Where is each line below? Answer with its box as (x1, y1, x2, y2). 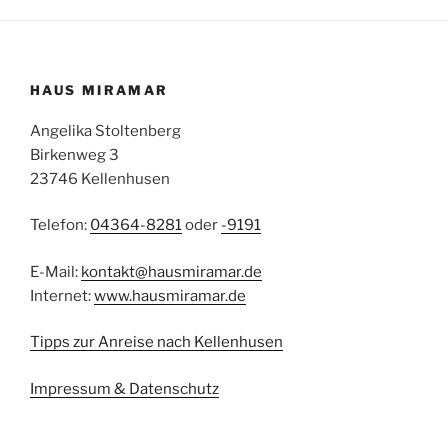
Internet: (30, 286, 94, 305)
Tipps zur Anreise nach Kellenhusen (30, 333, 283, 351)
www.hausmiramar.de (94, 286, 246, 305)
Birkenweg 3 (30, 145, 119, 164)
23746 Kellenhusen (30, 169, 170, 188)
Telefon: (30, 216, 90, 234)
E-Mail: (30, 262, 81, 281)
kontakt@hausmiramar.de (81, 262, 262, 281)
